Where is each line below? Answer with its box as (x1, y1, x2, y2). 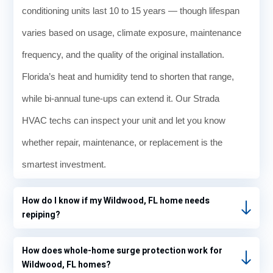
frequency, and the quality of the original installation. (22, 49, 224, 60)
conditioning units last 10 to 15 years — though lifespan (22, 5, 239, 16)
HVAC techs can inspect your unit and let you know (22, 115, 225, 126)
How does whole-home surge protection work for (22, 244, 222, 258)
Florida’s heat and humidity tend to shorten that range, (22, 71, 234, 82)
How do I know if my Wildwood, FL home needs (22, 194, 210, 208)
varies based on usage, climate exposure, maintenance (22, 27, 241, 38)
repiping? (22, 208, 60, 222)
